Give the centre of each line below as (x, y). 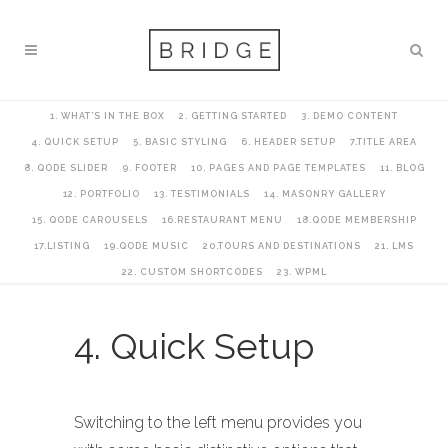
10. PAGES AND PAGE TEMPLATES (278, 168)
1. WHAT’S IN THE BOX (107, 116)
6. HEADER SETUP (288, 142)
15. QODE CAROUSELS (89, 220)
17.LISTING (62, 246)
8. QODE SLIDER (65, 168)
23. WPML (301, 272)
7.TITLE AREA (383, 142)
